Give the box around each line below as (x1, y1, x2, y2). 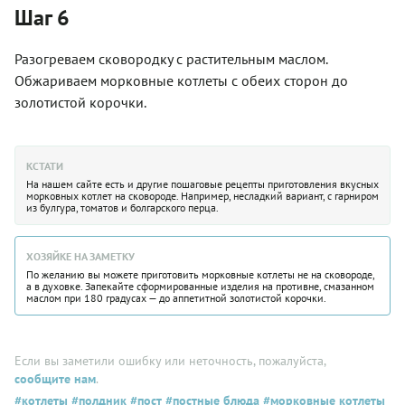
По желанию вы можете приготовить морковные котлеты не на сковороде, (26, 268, 374, 282)
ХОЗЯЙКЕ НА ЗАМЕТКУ (26, 250, 135, 264)
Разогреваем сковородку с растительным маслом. (14, 50, 327, 69)
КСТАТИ (26, 159, 63, 174)
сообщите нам (14, 371, 96, 388)
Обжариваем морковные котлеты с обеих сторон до (14, 71, 348, 90)
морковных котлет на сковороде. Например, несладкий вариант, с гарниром (26, 189, 379, 203)
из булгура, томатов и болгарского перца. (26, 201, 223, 215)
